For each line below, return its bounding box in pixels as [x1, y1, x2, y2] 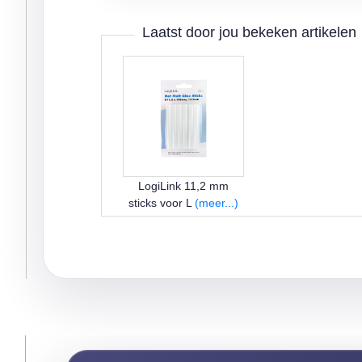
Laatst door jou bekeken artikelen [141, 24, 356, 40]
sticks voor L [128, 196, 195, 209]
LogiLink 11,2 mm [137, 179, 229, 192]
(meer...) [194, 196, 238, 209]
